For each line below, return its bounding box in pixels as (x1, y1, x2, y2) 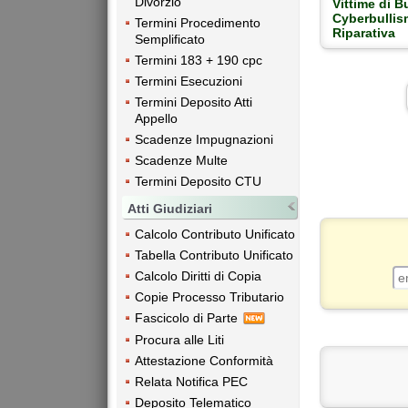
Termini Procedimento (135, 15, 260, 31)
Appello (135, 111, 178, 127)
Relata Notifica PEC (135, 373, 248, 389)
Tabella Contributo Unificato (135, 247, 293, 262)
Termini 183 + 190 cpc (135, 53, 262, 68)
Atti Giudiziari (127, 200, 212, 216)
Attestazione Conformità (135, 352, 273, 368)
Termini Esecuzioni (135, 74, 242, 89)
